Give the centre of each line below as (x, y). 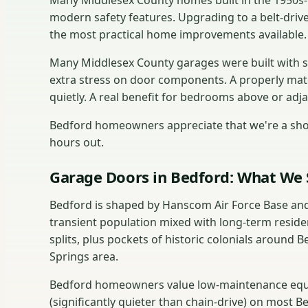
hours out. (77, 143)
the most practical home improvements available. (178, 35)
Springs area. (84, 257)
